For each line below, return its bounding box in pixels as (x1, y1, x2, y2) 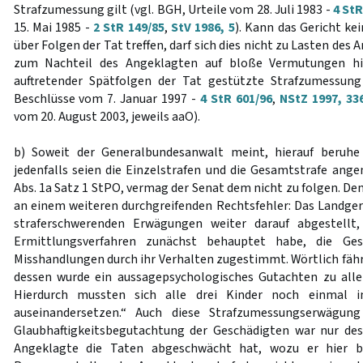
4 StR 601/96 (199, 90, 272, 108)
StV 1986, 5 (171, 19, 235, 36)
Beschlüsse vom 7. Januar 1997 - (13, 90, 200, 108)
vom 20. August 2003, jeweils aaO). (13, 108, 200, 126)
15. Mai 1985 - (13, 19, 93, 36)
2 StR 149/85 (92, 19, 164, 36)
